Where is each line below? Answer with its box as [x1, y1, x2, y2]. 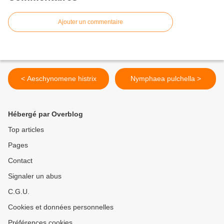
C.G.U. [8, 187, 29, 196]
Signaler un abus [8, 172, 61, 180]
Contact [8, 156, 32, 165]
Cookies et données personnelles [8, 203, 113, 211]
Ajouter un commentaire [58, 18, 123, 26]
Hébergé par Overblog [8, 110, 83, 118]
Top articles [8, 125, 44, 134]
